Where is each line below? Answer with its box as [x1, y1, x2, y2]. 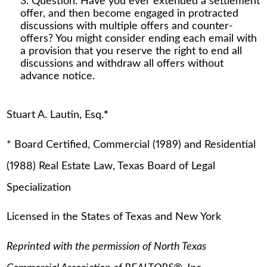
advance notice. [20, 71, 95, 82]
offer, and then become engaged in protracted [20, 8, 238, 20]
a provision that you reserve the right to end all [20, 46, 242, 57]
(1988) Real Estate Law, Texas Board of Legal [7, 160, 216, 172]
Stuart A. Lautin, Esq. [7, 110, 104, 121]
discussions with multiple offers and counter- [20, 21, 233, 32]
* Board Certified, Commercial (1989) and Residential [7, 139, 256, 150]
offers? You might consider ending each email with [20, 33, 257, 45]
